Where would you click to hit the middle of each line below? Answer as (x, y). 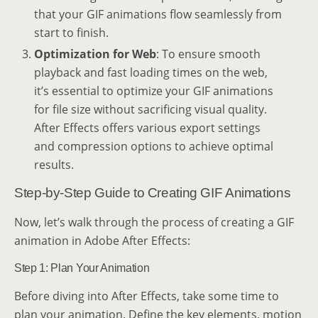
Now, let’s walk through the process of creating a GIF (154, 222)
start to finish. (72, 32)
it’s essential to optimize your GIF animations (154, 91)
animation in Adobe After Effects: (102, 240)
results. (54, 164)
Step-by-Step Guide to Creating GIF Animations (153, 192)
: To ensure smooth (209, 54)
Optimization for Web (95, 54)
